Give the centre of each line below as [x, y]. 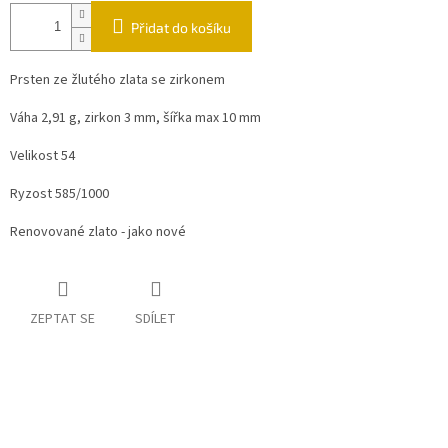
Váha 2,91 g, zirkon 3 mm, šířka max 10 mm [135, 118]
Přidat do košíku [181, 28]
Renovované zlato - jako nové [102, 232]
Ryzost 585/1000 [61, 194]
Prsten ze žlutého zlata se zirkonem [117, 80]
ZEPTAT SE [62, 319]
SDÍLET [155, 319]
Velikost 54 [42, 156]
